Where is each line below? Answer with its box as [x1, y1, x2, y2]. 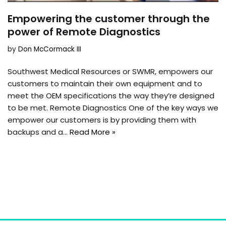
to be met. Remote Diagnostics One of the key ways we [8, 102, 218, 114]
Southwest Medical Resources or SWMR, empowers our [8, 66, 213, 77]
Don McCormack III [18, 44, 81, 54]
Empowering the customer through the [8, 12, 210, 26]
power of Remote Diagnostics [8, 25, 160, 39]
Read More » [70, 127, 116, 138]
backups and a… [8, 127, 70, 138]
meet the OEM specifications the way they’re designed [8, 90, 214, 101]
